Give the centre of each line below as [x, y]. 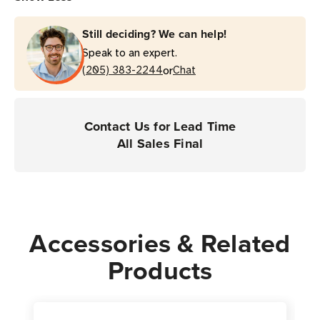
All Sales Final [160, 143]
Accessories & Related [160, 242]
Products [160, 270]
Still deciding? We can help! [154, 34]
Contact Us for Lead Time [160, 126]
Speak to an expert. [130, 52]
